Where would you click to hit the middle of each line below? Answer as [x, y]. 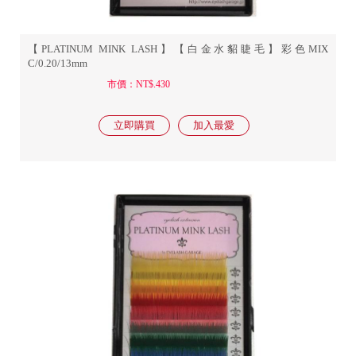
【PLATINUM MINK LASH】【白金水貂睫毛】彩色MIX [178, 49]
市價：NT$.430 [138, 84]
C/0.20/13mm [58, 63]
